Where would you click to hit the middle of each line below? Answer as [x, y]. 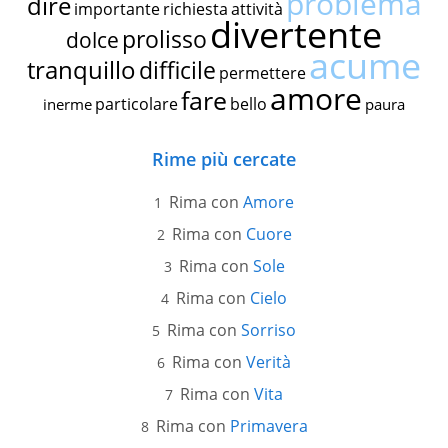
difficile [177, 70]
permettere [262, 73]
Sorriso [268, 330]
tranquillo [81, 70]
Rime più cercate [224, 159]
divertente [296, 35]
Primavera [268, 426]
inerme [67, 104]
